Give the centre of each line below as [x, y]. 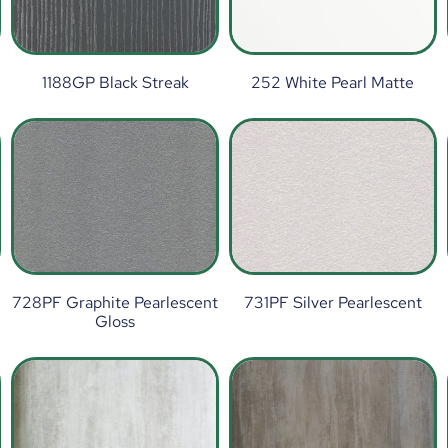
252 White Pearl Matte [333, 83]
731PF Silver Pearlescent [332, 303]
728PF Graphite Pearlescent [115, 303]
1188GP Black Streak [115, 83]
